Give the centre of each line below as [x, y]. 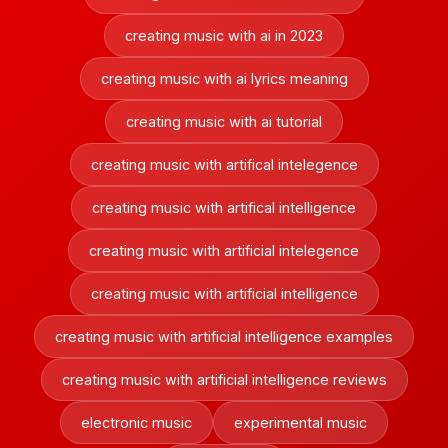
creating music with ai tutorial [224, 121]
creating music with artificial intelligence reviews [224, 379]
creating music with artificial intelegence [224, 250]
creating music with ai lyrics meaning [224, 78]
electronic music [136, 422]
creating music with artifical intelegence [224, 164]
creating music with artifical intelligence [224, 207]
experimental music [300, 422]
